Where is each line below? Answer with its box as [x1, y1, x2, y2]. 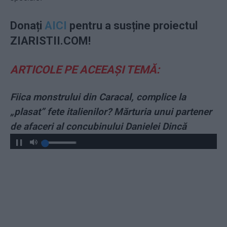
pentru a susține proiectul [67, 19, 198, 32]
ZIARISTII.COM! [10, 34, 91, 47]
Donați [10, 19, 45, 32]
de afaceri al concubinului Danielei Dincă [10, 120, 186, 132]
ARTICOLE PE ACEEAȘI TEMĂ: [10, 63, 160, 76]
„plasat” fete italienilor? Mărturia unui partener [10, 105, 212, 118]
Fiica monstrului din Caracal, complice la [10, 91, 186, 103]
